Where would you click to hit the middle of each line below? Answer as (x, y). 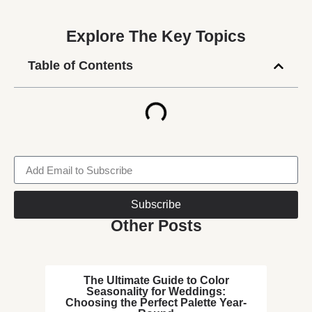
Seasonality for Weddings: (156, 292)
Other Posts (156, 226)
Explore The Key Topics (156, 37)
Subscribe (156, 205)
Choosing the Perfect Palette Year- (156, 303)
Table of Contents (80, 66)
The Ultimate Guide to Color (156, 281)
